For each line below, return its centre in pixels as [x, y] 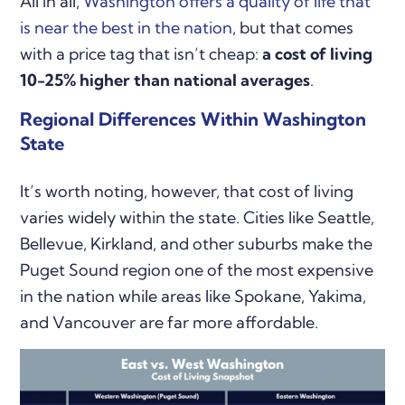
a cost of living [318, 54]
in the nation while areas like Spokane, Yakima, [193, 297]
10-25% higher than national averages [165, 80]
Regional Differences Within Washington [193, 119]
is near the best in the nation [127, 28]
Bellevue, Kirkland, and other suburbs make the [197, 244]
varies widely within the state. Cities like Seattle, [198, 218]
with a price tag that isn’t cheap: [141, 54]
